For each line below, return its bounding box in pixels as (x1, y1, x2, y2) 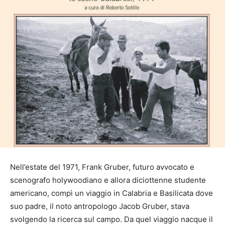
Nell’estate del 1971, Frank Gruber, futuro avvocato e (10, 162, 194, 172)
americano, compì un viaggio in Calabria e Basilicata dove (10, 188, 213, 198)
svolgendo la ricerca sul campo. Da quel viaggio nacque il (10, 214, 213, 224)
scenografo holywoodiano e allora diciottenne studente (10, 175, 206, 185)
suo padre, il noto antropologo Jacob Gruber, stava (10, 201, 189, 211)
